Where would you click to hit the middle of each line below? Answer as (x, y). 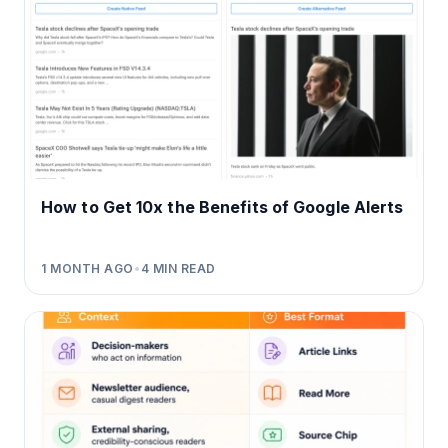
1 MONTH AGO (87, 269)
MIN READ (182, 269)
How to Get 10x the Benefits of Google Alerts (222, 207)
